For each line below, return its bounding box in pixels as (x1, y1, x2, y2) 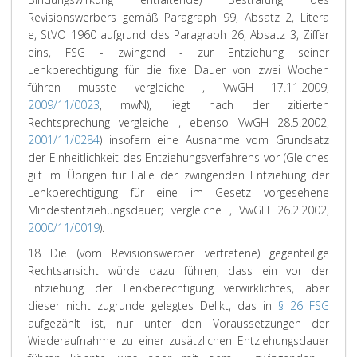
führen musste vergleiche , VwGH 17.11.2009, (28, 80, 329, 95)
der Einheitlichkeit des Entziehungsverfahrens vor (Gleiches (28, 150, 329, 165)
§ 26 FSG (278, 298, 329, 313)
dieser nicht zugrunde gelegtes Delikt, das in (28, 298, 278, 313)
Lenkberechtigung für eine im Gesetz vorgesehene (28, 185, 329, 200)
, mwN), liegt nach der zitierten (100, 97, 329, 112)
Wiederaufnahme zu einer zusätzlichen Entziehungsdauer (28, 333, 329, 348)
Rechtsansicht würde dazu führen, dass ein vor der (28, 263, 329, 278)
